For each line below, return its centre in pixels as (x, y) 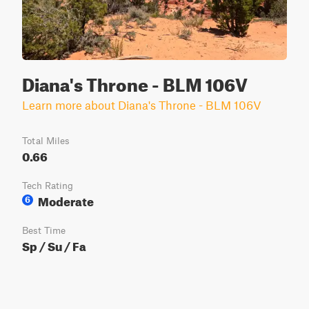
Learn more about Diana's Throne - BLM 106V (142, 105)
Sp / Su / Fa (54, 245)
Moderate (66, 200)
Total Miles (46, 141)
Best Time (44, 230)
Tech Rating (48, 186)
